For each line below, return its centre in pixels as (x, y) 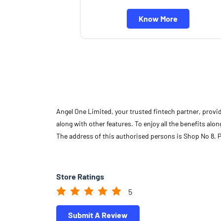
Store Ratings (80, 176)
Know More (158, 18)
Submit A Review (98, 215)
